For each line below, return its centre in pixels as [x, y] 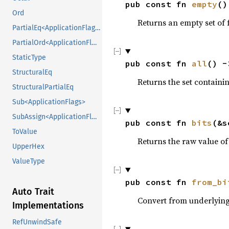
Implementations [48, 206]
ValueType [29, 162]
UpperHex [28, 147]
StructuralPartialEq [43, 87]
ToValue [25, 132]
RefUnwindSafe [37, 222]
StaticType [29, 58]
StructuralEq [32, 73]
